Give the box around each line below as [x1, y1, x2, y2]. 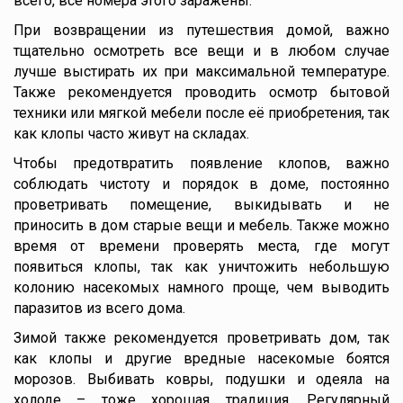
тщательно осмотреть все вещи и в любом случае [13, 42, 390, 59]
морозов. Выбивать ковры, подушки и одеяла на [13, 371, 390, 388]
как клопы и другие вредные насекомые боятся [13, 350, 390, 367]
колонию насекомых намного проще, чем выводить [13, 279, 390, 296]
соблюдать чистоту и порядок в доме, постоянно [13, 175, 390, 193]
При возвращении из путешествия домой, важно [13, 22, 390, 39]
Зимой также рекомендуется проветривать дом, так [13, 329, 390, 346]
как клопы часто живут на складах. [13, 125, 249, 142]
